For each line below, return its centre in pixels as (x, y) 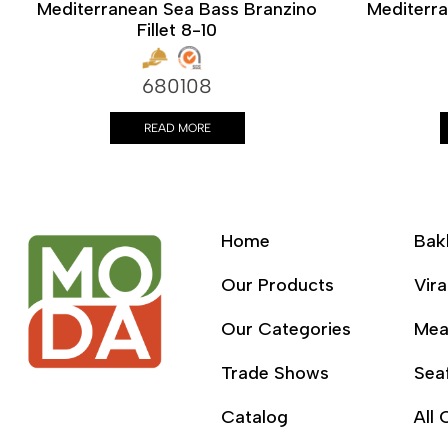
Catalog (254, 417)
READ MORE (177, 127)
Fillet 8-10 (177, 30)
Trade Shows (274, 373)
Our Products (277, 285)
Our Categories (285, 329)
